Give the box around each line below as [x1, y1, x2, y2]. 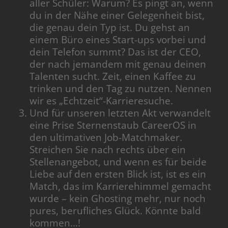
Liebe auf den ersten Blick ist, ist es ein [30, 167, 207, 181]
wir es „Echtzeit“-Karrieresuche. [30, 94, 174, 108]
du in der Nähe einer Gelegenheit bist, [30, 9, 205, 22]
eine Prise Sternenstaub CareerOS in [30, 119, 197, 132]
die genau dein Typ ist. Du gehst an [30, 21, 190, 35]
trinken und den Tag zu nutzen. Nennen [30, 82, 212, 96]
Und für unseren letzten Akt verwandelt [30, 106, 211, 120]
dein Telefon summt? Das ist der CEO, [30, 45, 202, 59]
